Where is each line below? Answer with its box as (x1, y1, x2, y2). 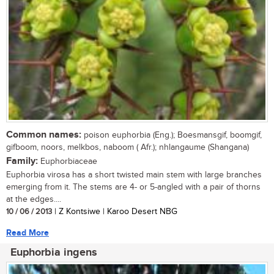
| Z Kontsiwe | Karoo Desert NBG (52, 206, 177, 217)
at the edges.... (6, 194, 61, 204)
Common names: (6, 128, 81, 141)
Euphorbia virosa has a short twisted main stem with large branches (6, 169, 262, 180)
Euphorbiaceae (38, 156, 97, 166)
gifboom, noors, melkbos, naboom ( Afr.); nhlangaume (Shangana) (6, 142, 249, 152)
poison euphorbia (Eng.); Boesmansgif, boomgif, (81, 130, 262, 140)
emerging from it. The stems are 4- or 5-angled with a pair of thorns (6, 182, 261, 192)
